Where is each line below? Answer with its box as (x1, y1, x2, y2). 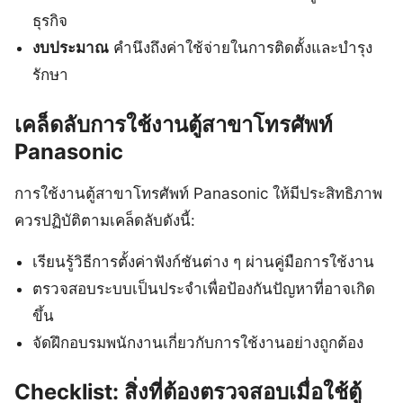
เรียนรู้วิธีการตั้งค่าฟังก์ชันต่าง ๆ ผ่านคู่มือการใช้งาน (32, 252, 375, 271)
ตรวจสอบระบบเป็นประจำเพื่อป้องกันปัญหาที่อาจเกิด (32, 279, 376, 298)
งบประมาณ (32, 39, 110, 58)
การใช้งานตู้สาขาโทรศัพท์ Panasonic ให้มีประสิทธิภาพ (14, 184, 382, 202)
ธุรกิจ (32, 12, 68, 31)
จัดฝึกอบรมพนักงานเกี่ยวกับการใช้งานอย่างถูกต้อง (32, 333, 364, 352)
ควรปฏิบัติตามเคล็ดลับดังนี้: (14, 210, 195, 229)
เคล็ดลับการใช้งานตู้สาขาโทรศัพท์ (14, 111, 333, 138)
